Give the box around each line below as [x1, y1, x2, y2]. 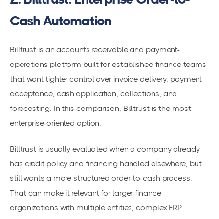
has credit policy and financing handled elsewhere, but [10, 158, 202, 168]
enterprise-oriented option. [10, 118, 102, 128]
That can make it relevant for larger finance [10, 188, 161, 197]
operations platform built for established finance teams [10, 60, 206, 69]
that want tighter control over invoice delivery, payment [10, 74, 202, 84]
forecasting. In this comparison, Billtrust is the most [10, 104, 191, 113]
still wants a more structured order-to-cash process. [10, 173, 192, 183]
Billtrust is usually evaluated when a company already [10, 144, 200, 153]
